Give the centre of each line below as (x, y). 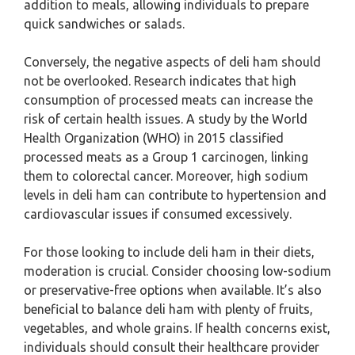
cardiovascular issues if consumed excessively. (158, 214)
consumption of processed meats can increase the (168, 100)
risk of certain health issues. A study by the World (166, 119)
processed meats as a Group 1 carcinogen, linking (166, 157)
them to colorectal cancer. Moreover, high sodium (166, 176)
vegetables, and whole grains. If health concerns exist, (177, 328)
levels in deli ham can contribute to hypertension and (175, 195)
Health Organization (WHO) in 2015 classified (154, 138)
